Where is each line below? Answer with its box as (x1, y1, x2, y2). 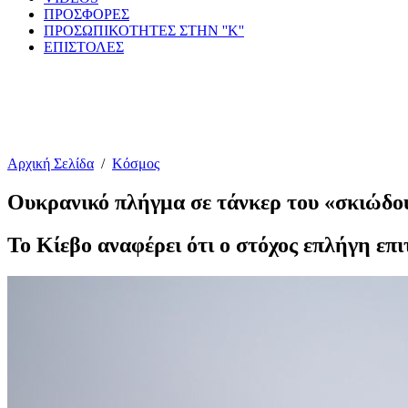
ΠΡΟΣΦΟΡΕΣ (44, 6, 129, 22)
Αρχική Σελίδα (7, 156, 94, 171)
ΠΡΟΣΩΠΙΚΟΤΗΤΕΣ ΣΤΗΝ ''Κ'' (44, 23, 244, 38)
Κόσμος (112, 156, 159, 171)
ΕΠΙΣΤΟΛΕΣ (44, 39, 124, 55)
